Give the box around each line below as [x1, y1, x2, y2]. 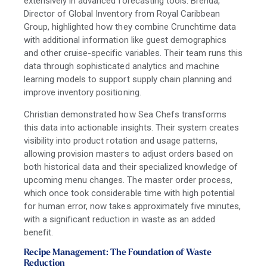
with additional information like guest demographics [24, 34, 227, 45]
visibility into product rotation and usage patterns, [24, 135, 218, 146]
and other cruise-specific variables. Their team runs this [24, 47, 243, 58]
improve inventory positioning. [24, 86, 141, 98]
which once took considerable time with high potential [24, 187, 235, 198]
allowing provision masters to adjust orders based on [24, 148, 234, 159]
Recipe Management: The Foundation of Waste [24, 248, 212, 257]
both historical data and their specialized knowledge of [24, 161, 238, 172]
